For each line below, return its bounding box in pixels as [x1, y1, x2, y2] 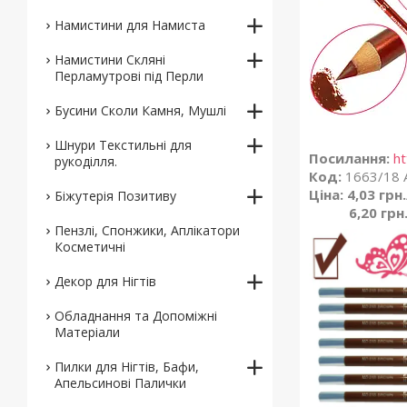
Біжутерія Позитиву [55, 187, 176, 204]
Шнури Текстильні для [55, 136, 192, 154]
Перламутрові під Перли [55, 67, 203, 84]
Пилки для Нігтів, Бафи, [55, 358, 199, 375]
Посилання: [309, 149, 390, 167]
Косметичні [55, 238, 125, 255]
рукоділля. [55, 153, 117, 170]
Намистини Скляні [55, 51, 165, 68]
